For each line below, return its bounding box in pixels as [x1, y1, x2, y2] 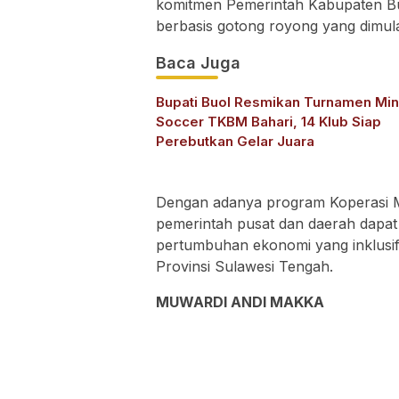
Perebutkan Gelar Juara [156, 132, 314, 150]
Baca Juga [156, 53, 240, 72]
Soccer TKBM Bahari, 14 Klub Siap [156, 112, 381, 130]
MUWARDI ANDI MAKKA [156, 292, 324, 311]
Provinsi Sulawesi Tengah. [156, 256, 333, 275]
